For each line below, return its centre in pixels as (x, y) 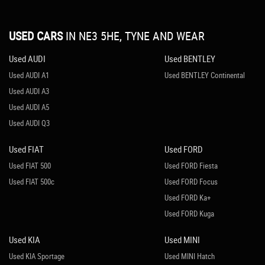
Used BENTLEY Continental (204, 75)
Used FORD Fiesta (191, 166)
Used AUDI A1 (29, 75)
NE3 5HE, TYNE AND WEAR (140, 36)
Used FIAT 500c (32, 182)
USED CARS (36, 36)
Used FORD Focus (191, 182)
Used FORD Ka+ (187, 198)
